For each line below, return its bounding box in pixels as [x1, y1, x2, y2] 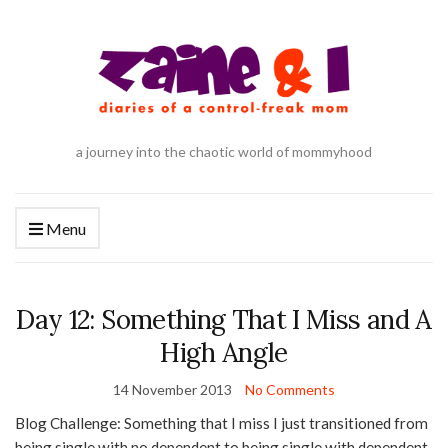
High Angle [160, 336, 288, 370]
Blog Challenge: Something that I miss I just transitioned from [15, 414, 428, 433]
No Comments [245, 381, 335, 399]
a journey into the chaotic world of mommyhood [76, 143, 372, 161]
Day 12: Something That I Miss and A [16, 303, 432, 337]
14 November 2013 [113, 381, 232, 399]
